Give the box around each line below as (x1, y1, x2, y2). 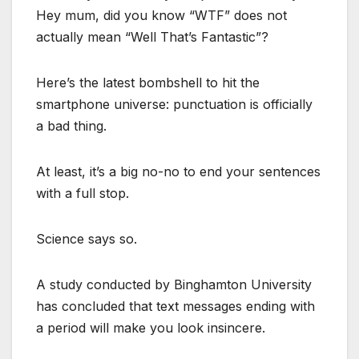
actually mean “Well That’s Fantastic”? (36, 28, 268, 45)
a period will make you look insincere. (36, 319, 265, 336)
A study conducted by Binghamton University (36, 276, 312, 292)
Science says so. (36, 230, 137, 247)
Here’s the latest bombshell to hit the (36, 74, 260, 91)
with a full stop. (36, 184, 129, 201)
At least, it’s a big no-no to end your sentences (36, 163, 321, 179)
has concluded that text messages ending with (36, 297, 315, 314)
